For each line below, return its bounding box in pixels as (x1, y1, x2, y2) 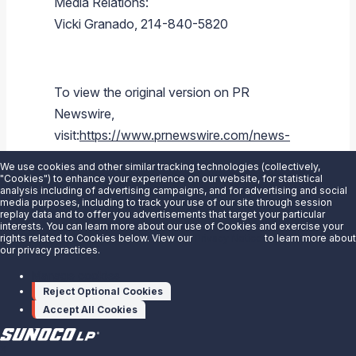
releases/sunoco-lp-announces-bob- (54, 149, 269, 165)
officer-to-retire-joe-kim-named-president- (54, 192, 298, 208)
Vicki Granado (54, 16, 134, 33)
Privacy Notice (195, 232, 262, 244)
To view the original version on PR (54, 84, 250, 101)
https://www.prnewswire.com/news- (79, 127, 290, 144)
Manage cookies (32, 269, 120, 282)
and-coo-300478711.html (54, 213, 204, 230)
